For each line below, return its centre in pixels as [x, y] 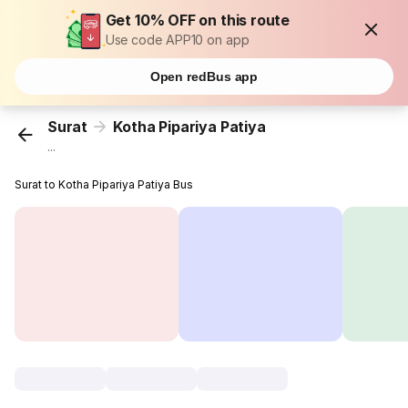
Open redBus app [204, 76]
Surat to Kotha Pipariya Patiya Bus [104, 185]
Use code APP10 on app [177, 40]
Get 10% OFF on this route [198, 20]
